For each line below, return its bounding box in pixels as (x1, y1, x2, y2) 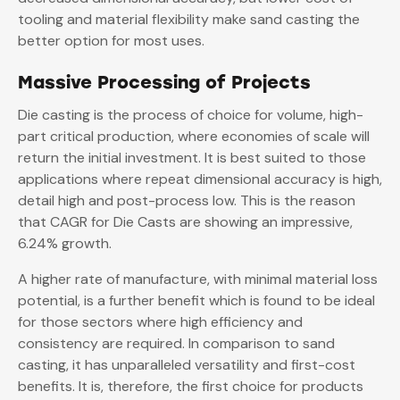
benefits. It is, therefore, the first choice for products (18, 377, 363, 396)
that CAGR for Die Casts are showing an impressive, (18, 212, 353, 232)
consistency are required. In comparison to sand (18, 334, 335, 354)
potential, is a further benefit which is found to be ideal (18, 291, 375, 311)
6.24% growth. (18, 234, 115, 254)
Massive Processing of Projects (18, 71, 311, 94)
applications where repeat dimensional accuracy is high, (18, 170, 382, 189)
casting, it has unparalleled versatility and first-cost (18, 355, 355, 375)
